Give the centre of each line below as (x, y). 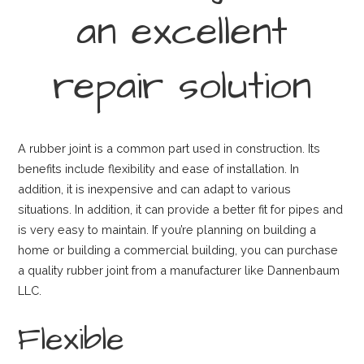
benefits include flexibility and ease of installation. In (159, 168)
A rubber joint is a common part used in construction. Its (169, 148)
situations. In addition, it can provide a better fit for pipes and (181, 209)
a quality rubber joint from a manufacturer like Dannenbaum (179, 270)
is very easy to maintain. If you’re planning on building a (167, 229)
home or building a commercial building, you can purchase (178, 249)
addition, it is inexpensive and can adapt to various (155, 188)
